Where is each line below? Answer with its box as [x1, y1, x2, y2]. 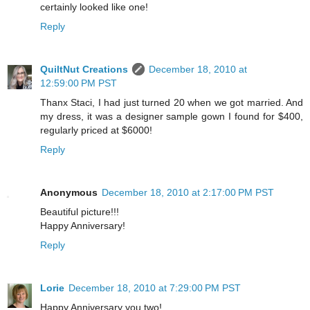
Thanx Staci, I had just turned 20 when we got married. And [40, 96, 303, 108]
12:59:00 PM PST [40, 77, 117, 89]
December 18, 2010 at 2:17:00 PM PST [102, 186, 274, 198]
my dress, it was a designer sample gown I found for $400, [40, 110, 303, 122]
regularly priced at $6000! [40, 124, 152, 136]
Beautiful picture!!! [40, 206, 119, 217]
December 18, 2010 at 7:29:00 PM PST [69, 282, 241, 293]
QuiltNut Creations [40, 63, 128, 75]
